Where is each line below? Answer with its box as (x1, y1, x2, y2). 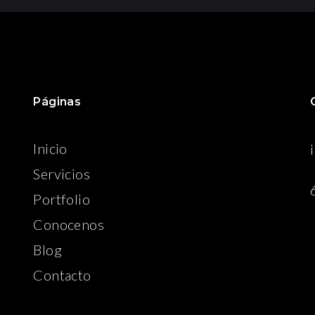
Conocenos (33, 216, 104, 233)
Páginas (33, 95, 82, 109)
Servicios (33, 165, 90, 183)
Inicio (33, 140, 67, 157)
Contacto (33, 266, 91, 284)
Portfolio (33, 191, 90, 208)
